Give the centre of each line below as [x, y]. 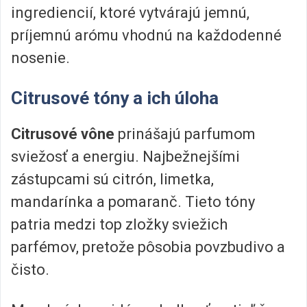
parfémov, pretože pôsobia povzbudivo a [148, 247]
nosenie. [40, 58]
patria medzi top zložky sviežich [119, 224]
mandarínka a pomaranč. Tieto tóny [133, 201]
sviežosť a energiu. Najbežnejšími [125, 156]
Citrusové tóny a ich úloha [115, 98]
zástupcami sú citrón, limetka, [112, 179]
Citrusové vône [63, 134]
